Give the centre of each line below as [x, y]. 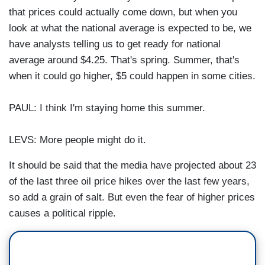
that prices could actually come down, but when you [123, 12]
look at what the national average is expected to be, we [130, 28]
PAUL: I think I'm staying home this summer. [107, 108]
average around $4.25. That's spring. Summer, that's [124, 60]
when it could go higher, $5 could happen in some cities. [132, 76]
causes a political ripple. [62, 214]
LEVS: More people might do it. [77, 140]
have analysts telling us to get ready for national [115, 44]
